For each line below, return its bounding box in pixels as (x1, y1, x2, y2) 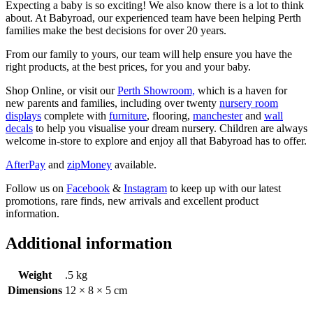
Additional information (6, 233, 172, 252)
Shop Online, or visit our (6, 84, 117, 96)
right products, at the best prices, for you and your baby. (6, 60, 251, 73)
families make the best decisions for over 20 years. (6, 24, 226, 36)
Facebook (66, 182, 110, 194)
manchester (193, 109, 242, 122)
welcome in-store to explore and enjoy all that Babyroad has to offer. (6, 134, 307, 147)
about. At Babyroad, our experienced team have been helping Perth (6, 11, 301, 24)
